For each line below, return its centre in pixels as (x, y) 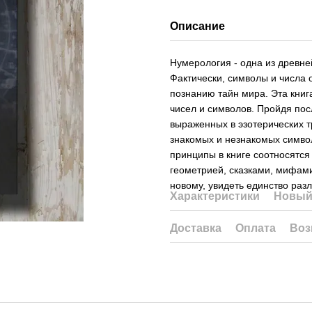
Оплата (256, 228)
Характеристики (215, 196)
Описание (197, 26)
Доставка (196, 228)
